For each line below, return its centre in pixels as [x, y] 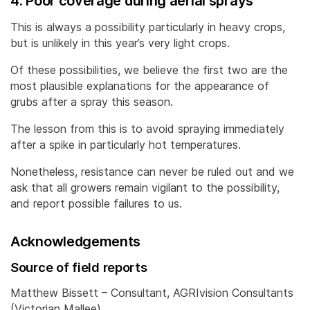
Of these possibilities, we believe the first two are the [149, 70]
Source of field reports [79, 267]
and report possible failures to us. [96, 203]
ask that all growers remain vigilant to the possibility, [145, 187]
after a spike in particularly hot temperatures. [126, 144]
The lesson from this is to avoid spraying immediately [147, 128]
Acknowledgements [76, 241]
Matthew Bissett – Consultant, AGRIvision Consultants [152, 292]
